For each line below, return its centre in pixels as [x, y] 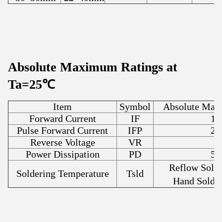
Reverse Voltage [62, 142]
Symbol [135, 107]
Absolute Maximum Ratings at [93, 67]
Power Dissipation [62, 154]
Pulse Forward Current [62, 131]
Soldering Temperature [62, 174]
